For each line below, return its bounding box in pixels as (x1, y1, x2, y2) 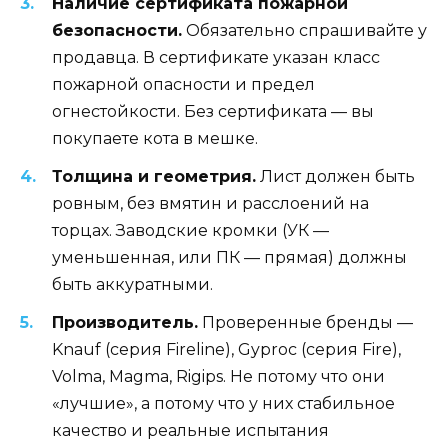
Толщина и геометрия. (52, 166, 256, 186)
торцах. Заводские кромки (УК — (52, 220, 329, 240)
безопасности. (52, 20, 182, 40)
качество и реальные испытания (52, 420, 329, 440)
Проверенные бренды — (198, 312, 413, 332)
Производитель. (52, 312, 198, 332)
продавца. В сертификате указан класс (52, 47, 380, 67)
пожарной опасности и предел (52, 74, 315, 94)
